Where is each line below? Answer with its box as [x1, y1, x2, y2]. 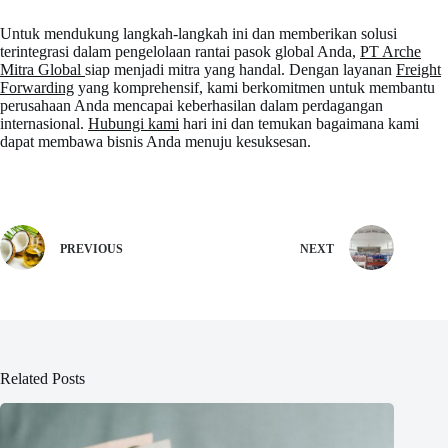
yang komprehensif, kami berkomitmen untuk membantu [74, 79, 435, 97]
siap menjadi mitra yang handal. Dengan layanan [85, 61, 396, 79]
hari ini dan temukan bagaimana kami [179, 115, 419, 133]
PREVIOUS [60, 241, 123, 256]
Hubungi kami [88, 115, 179, 133]
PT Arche [360, 43, 421, 61]
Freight [396, 61, 441, 79]
